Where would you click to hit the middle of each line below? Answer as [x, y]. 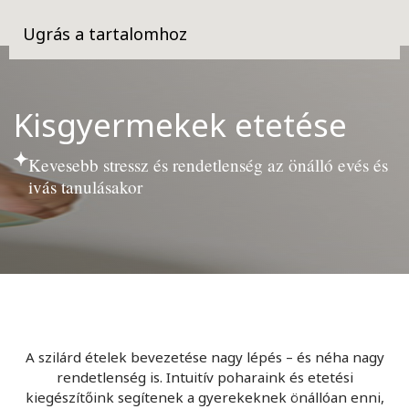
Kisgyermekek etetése [180, 124]
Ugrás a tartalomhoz [105, 34]
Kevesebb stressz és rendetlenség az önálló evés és [208, 164]
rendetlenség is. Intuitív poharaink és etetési [204, 377]
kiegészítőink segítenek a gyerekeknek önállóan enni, [204, 397]
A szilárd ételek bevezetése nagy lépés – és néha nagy [204, 357]
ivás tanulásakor [85, 186]
